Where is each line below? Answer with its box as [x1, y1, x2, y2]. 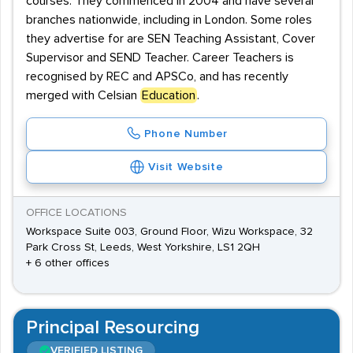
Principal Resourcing [26, 318, 199, 337]
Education [142, 89, 195, 102]
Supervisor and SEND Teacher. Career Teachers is [26, 51, 294, 64]
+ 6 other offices [26, 258, 110, 269]
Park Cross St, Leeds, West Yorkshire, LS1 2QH [26, 242, 260, 253]
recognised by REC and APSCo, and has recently [26, 70, 288, 83]
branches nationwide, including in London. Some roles [26, 13, 312, 26]
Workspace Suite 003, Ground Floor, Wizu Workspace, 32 [26, 226, 313, 237]
